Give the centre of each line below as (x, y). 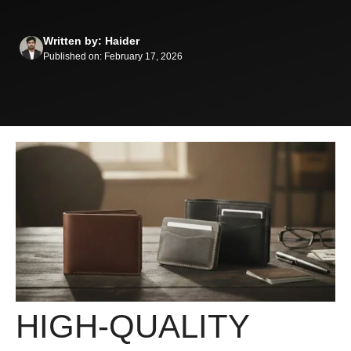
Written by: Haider (91, 40)
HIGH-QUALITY (132, 326)
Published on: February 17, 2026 (113, 56)
